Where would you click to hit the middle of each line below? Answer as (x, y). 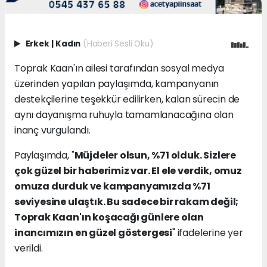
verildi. (29, 249)
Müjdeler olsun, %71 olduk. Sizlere (155, 156)
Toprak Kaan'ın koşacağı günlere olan (109, 218)
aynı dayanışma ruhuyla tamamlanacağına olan (124, 115)
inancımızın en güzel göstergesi (94, 233)
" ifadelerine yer (208, 233)
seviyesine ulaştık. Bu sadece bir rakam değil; (127, 202)
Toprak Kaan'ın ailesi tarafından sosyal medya (119, 69)
